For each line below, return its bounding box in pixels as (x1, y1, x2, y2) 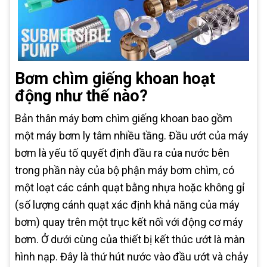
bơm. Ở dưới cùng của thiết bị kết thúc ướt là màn (15, 232, 245, 246)
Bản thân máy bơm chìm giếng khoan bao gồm (15, 111, 232, 125)
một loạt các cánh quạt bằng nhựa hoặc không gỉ (15, 181, 244, 194)
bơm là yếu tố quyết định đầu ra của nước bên (15, 146, 229, 159)
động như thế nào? (15, 86, 148, 105)
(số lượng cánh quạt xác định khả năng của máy (15, 198, 240, 211)
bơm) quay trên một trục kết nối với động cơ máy (15, 215, 243, 228)
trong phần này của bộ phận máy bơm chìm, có (15, 163, 234, 176)
